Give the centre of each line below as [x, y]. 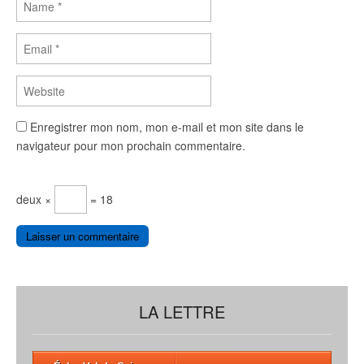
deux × [35, 199]
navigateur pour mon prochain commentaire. [131, 146]
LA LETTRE [182, 311]
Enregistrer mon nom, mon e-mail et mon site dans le [167, 127]
